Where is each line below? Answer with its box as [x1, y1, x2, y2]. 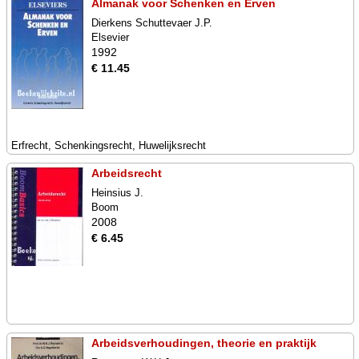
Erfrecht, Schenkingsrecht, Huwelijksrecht [11, 139, 206, 151]
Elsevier [91, 31, 129, 43]
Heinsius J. [91, 187, 143, 199]
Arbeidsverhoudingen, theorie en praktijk [91, 337, 317, 349]
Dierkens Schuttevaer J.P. [91, 17, 212, 29]
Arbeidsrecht [91, 167, 162, 179]
